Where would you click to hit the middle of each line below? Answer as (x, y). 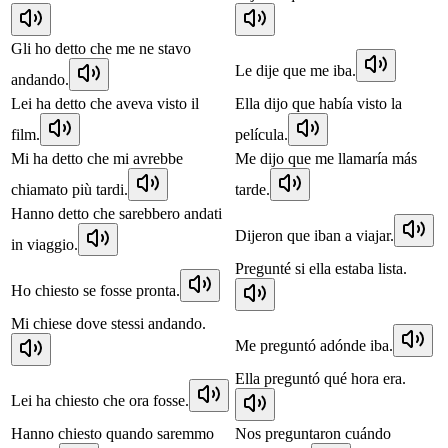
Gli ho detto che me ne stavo (101, 48)
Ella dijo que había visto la (318, 103)
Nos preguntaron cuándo (313, 433)
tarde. (252, 189)
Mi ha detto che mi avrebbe (97, 158)
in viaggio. (44, 244)
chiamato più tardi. (69, 189)
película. (261, 134)
